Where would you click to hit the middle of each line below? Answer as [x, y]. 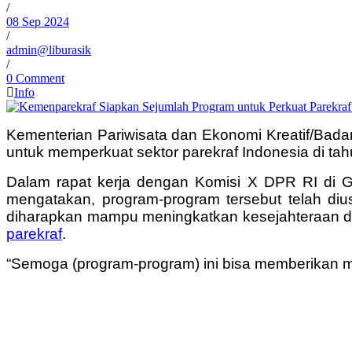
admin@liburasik [49, 49]
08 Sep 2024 [38, 21]
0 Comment [35, 78]
